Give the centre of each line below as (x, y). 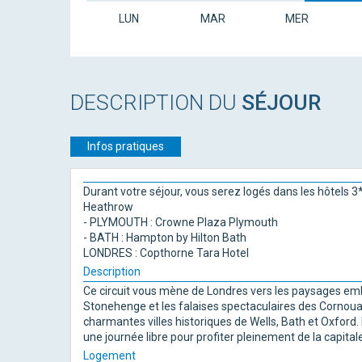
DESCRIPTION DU (156, 102)
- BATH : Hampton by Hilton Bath (165, 238)
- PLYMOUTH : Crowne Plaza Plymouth (181, 222)
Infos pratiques (126, 146)
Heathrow (108, 207)
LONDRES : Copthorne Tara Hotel (166, 253)
